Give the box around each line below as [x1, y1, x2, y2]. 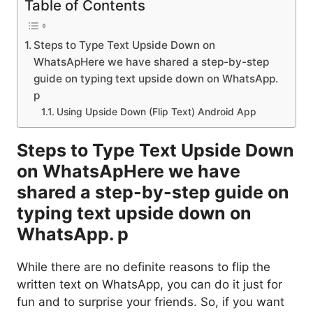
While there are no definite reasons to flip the [17, 259, 270, 274]
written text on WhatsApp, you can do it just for [17, 277, 282, 291]
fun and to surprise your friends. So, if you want [17, 294, 284, 309]
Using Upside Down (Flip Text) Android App [56, 105, 256, 117]
